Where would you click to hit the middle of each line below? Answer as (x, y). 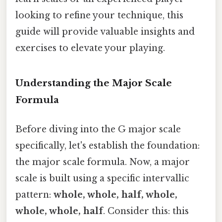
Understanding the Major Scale (94, 83)
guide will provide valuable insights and (105, 31)
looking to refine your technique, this (99, 15)
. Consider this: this (146, 211)
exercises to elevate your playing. (90, 48)
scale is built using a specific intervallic (102, 178)
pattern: (34, 194)
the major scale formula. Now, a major (103, 162)
